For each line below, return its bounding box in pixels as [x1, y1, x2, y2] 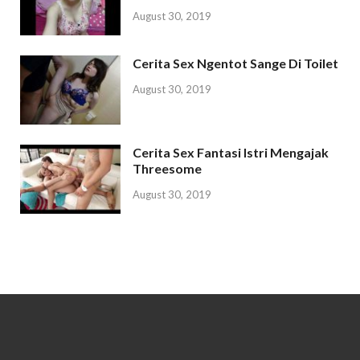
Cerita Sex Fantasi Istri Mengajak [133, 145, 329, 161]
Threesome [133, 161, 202, 177]
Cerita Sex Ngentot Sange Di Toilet [133, 55, 338, 71]
